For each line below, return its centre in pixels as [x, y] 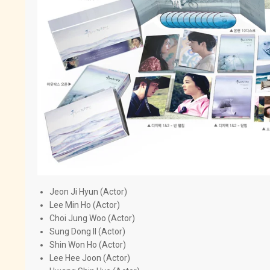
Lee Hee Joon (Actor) [90, 258]
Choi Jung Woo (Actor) [92, 218]
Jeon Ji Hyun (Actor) [88, 191]
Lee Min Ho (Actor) [85, 205]
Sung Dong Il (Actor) [87, 231]
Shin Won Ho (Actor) [88, 244]
